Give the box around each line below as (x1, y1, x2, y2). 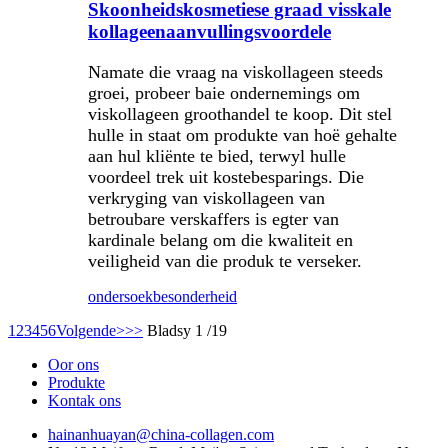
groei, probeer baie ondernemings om (88, 82, 360, 103)
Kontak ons (48, 391, 121, 409)
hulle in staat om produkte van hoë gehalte (88, 124, 397, 145)
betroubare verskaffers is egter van (88, 208, 339, 229)
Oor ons (48, 355, 99, 373)
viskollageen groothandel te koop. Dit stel (88, 103, 392, 124)
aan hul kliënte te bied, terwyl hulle (88, 145, 346, 166)
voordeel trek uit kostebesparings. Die (88, 166, 364, 187)
